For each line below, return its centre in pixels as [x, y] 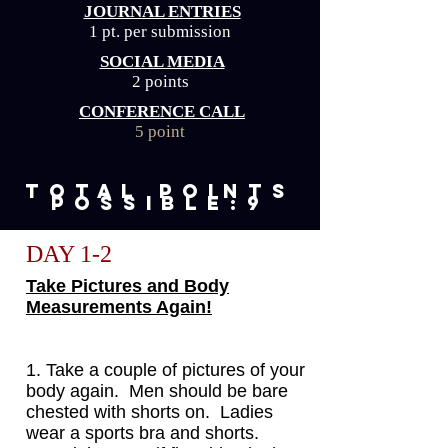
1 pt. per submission [160, 31]
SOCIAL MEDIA [162, 61]
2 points [160, 81]
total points [160, 191]
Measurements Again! [119, 307]
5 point [160, 131]
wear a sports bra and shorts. [147, 433]
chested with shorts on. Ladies [149, 412]
